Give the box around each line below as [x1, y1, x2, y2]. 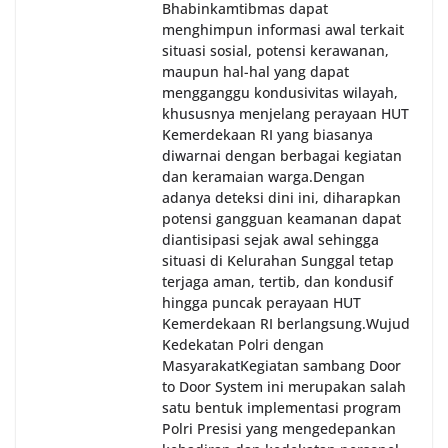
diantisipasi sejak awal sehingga [162, 230, 379, 250]
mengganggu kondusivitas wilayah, [162, 83, 398, 103]
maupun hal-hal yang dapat [162, 62, 349, 82]
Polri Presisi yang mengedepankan [162, 419, 396, 439]
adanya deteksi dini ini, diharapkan [162, 188, 401, 208]
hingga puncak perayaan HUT [162, 293, 361, 313]
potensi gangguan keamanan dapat [162, 209, 401, 229]
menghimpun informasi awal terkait [162, 20, 404, 40]
